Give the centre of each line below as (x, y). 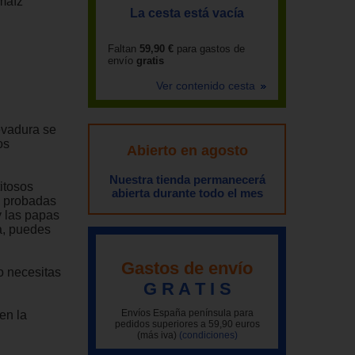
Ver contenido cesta (207, 86)
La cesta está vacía (187, 13)
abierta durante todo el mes (187, 193)
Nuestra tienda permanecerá (187, 179)
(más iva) (158, 335)
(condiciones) (208, 335)
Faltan (122, 49)
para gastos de (209, 49)
